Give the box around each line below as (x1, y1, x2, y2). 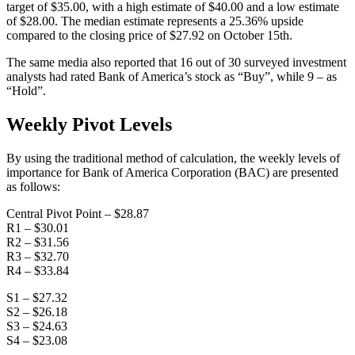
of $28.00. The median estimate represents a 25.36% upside (6, 13, 303, 28)
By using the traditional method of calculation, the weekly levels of (6, 151, 340, 165)
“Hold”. (6, 83, 46, 97)
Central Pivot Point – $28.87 (6, 206, 149, 220)
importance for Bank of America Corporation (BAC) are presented (6, 165, 338, 179)
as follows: (6, 179, 60, 193)
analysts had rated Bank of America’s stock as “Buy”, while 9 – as (6, 69, 337, 83)
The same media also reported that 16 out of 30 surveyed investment (6, 55, 346, 69)
